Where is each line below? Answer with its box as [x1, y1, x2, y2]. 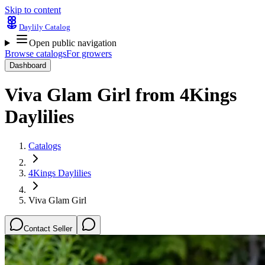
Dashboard [9, 61, 46, 70]
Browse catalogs [5, 49, 66, 59]
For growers [66, 49, 112, 59]
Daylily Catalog [19, 22, 70, 31]
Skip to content [5, 5, 61, 15]
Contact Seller [24, 224, 72, 233]
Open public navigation [28, 38, 117, 48]
